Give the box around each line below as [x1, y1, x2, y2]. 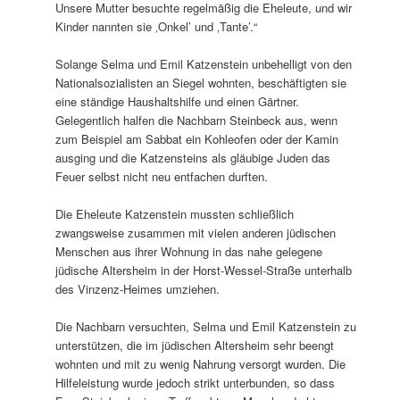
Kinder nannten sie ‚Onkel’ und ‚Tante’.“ [55, 17, 258, 35]
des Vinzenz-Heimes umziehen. [55, 280, 221, 298]
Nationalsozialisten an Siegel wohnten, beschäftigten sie [55, 74, 347, 91]
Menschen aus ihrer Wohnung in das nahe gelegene [55, 243, 323, 261]
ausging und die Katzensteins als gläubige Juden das [55, 149, 331, 166]
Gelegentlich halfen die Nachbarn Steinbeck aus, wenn [55, 112, 338, 129]
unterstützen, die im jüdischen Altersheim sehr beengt [55, 337, 335, 354]
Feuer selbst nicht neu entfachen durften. [55, 168, 269, 185]
